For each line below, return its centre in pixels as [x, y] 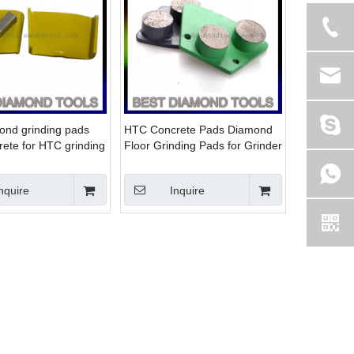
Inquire [187, 190]
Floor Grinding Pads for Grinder [203, 145]
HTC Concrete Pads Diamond [198, 130]
